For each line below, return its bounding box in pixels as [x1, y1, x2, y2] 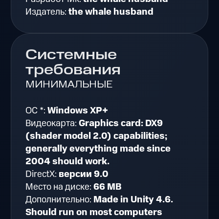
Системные [25, 45, 117, 65]
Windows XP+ [47, 104, 109, 118]
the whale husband [68, 5, 154, 19]
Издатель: [25, 5, 69, 19]
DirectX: [25, 168, 59, 181]
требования [25, 60, 121, 80]
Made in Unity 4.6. [93, 193, 174, 207]
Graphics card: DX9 [79, 117, 163, 131]
